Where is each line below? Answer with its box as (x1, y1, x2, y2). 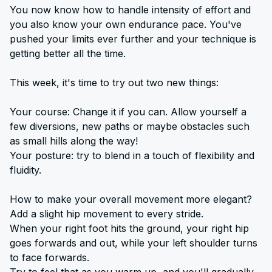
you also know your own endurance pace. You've (10, 18, 242, 30)
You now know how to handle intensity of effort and (10, 4, 251, 16)
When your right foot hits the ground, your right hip (10, 222, 249, 234)
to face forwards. (10, 251, 89, 263)
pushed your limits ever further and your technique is (10, 33, 256, 45)
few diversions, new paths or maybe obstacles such (10, 120, 250, 132)
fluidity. (10, 164, 41, 176)
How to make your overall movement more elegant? (10, 193, 252, 205)
